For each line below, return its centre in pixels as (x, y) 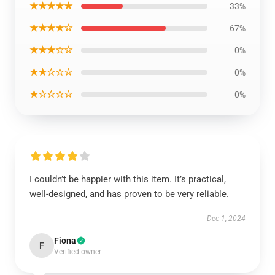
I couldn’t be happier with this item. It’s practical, (128, 179)
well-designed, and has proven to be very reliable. (129, 194)
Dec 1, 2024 (226, 219)
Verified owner (78, 252)
